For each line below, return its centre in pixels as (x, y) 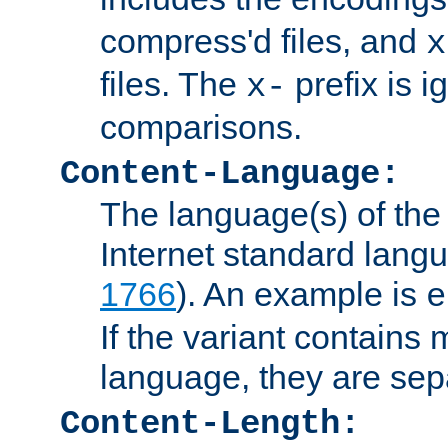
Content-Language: (230, 173)
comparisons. (201, 126)
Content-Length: (210, 423)
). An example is (301, 293)
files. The (173, 83)
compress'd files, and (263, 40)
